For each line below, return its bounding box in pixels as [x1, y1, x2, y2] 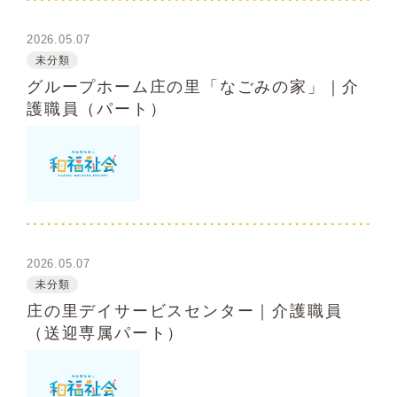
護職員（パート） [27, 100, 167, 118]
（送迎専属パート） [27, 323, 185, 342]
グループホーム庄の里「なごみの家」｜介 [27, 78, 361, 96]
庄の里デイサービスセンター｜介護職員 [27, 301, 343, 320]
